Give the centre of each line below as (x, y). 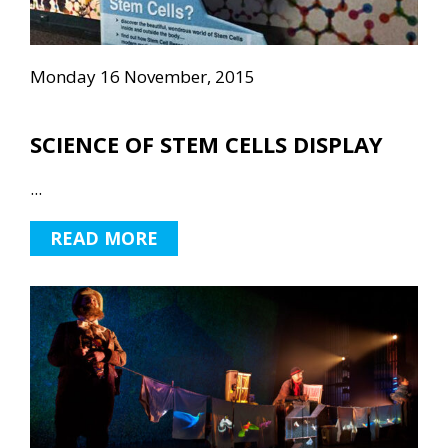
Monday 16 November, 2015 (142, 76)
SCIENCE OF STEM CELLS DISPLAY (206, 143)
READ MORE (104, 237)
